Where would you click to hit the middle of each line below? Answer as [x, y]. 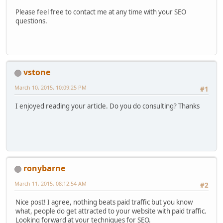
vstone [37, 72]
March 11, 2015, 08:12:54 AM [51, 184]
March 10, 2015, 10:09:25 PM [51, 88]
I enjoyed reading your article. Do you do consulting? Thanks [108, 106]
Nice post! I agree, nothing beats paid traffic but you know [104, 202]
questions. [31, 21]
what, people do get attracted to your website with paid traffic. [111, 211]
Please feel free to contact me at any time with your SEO [101, 12]
